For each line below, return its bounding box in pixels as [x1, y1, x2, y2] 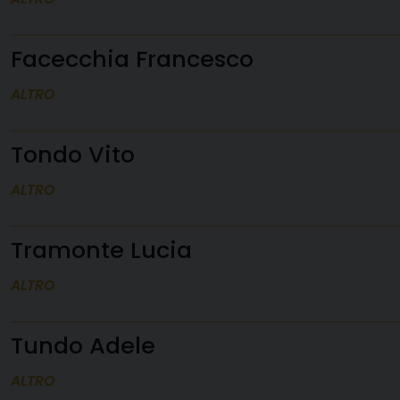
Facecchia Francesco [11, 43, 254, 75]
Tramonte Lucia [11, 234, 192, 266]
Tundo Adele [11, 329, 155, 362]
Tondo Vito [11, 138, 135, 171]
